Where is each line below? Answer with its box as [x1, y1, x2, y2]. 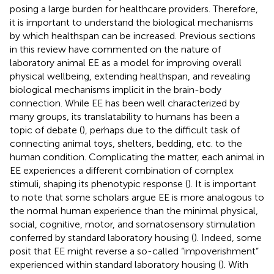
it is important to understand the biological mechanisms [10, 16, 253, 28]
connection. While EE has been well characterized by [10, 97, 240, 109]
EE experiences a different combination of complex [10, 164, 234, 176]
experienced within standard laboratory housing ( [10, 258, 221, 270]
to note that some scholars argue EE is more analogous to [10, 191, 264, 203]
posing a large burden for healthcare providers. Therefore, [10, 2, 258, 15]
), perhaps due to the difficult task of [82, 124, 240, 136]
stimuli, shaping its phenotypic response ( [10, 177, 188, 190]
